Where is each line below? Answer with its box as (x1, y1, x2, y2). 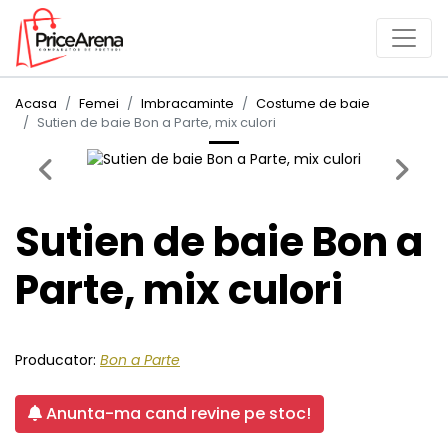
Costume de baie (256, 95, 370, 112)
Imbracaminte (141, 95, 234, 112)
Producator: (15, 349, 100, 370)
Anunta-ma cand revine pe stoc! (42, 401, 311, 425)
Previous (44, 157, 103, 178)
